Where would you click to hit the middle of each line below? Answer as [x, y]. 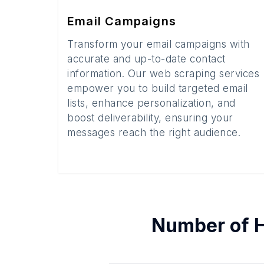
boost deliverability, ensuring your [150, 118]
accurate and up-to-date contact [146, 59]
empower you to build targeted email [158, 88]
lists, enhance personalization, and [151, 103]
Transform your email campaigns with [159, 44]
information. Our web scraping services [163, 74]
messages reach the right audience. [154, 133]
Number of [202, 225]
